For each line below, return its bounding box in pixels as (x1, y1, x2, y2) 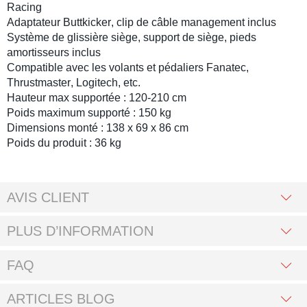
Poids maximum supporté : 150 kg (7, 107, 171, 119)
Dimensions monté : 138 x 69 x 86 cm (7, 122, 188, 134)
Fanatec (206, 62, 246, 74)
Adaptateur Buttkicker (7, 16, 111, 29)
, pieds (224, 32, 256, 44)
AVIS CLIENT (7, 189, 89, 205)
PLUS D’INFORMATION (7, 223, 153, 239)
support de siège (143, 32, 224, 44)
